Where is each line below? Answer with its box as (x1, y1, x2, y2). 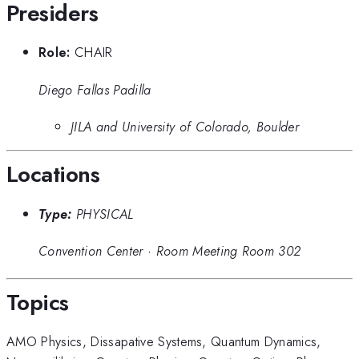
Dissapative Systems (91, 332, 203, 352)
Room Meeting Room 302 (155, 241, 301, 261)
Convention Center (38, 241, 143, 261)
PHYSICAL (75, 204, 134, 224)
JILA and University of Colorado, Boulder (71, 116, 300, 136)
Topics (6, 285, 69, 319)
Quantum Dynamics (211, 332, 317, 352)
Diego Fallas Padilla (38, 79, 151, 99)
